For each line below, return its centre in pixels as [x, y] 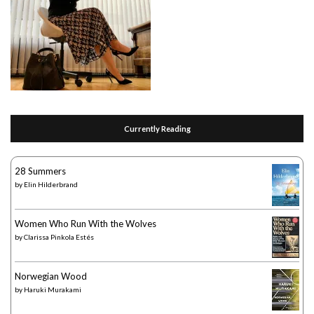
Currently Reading [157, 128]
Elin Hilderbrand [51, 184]
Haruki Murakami [53, 289]
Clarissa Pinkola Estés [59, 237]
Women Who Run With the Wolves [86, 223]
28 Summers [40, 171]
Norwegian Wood [51, 276]
